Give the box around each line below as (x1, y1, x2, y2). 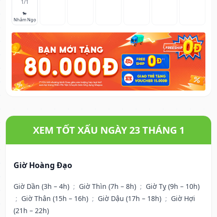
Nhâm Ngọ (13, 16, 36, 23)
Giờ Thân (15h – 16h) (21, 194, 90, 203)
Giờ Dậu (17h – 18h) (98, 194, 163, 203)
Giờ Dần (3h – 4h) (14, 182, 71, 191)
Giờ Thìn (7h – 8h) (79, 182, 138, 191)
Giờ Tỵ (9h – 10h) (146, 182, 200, 191)
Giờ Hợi (171, 194, 195, 203)
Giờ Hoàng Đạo (14, 160, 72, 171)
